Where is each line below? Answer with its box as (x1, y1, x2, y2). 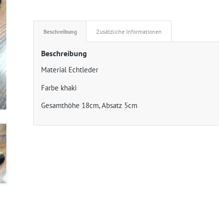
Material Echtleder (41, 65, 99, 74)
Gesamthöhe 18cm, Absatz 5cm (41, 101, 138, 110)
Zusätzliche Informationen (96, 27, 162, 35)
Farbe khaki (41, 83, 77, 92)
